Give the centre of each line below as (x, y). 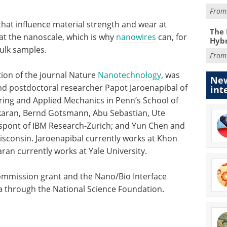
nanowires (136, 37)
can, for (172, 37)
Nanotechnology (129, 75)
